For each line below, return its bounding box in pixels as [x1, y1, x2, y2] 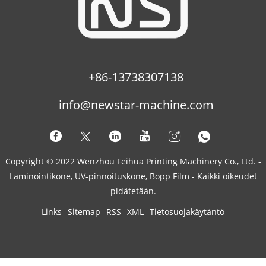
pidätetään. [110, 185, 156, 197]
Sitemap [68, 205, 100, 217]
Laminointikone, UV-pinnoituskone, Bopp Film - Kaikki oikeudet [9, 170, 257, 182]
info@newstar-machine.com [58, 96, 214, 113]
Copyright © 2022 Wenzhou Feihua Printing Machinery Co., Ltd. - [5, 155, 261, 167]
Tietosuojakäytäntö [150, 205, 224, 217]
